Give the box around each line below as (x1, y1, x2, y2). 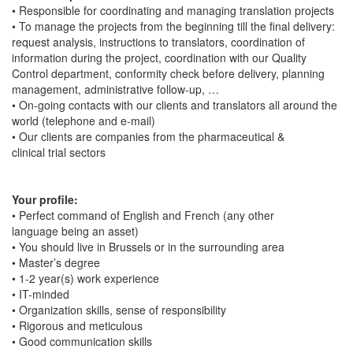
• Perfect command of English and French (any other (12, 206, 274, 223)
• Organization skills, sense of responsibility (12, 301, 226, 318)
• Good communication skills (12, 333, 152, 349)
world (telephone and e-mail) (12, 112, 155, 128)
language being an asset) (12, 222, 139, 239)
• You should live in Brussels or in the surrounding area (12, 238, 288, 255)
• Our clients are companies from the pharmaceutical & (12, 128, 284, 144)
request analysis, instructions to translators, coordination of (12, 33, 305, 50)
